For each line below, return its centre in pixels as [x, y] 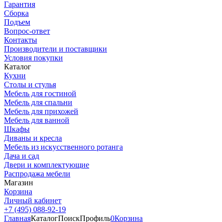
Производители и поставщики [55, 49]
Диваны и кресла [33, 138]
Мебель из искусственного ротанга [63, 147]
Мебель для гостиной [40, 94]
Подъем [17, 22]
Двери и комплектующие [47, 165]
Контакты [21, 40]
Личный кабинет [33, 201]
